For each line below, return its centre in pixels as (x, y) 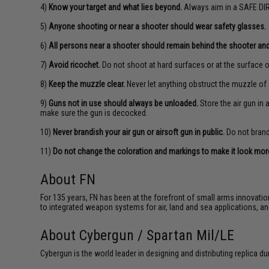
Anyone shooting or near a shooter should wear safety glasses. (158, 26)
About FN (68, 180)
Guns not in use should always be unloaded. (124, 103)
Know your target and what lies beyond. (116, 7)
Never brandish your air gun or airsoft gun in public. (139, 132)
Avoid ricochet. (75, 65)
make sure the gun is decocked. (94, 113)
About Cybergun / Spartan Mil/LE (138, 235)
